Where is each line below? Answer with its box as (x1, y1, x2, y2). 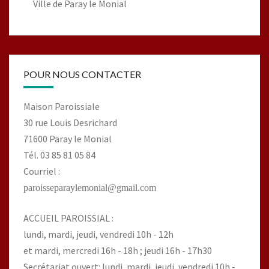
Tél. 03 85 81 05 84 (23, 149, 95, 162)
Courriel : (23, 165, 60, 178)
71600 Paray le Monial (23, 133, 112, 145)
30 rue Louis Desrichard (23, 116, 117, 129)
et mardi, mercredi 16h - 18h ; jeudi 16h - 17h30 (23, 244, 212, 257)
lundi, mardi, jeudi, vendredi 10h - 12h (23, 228, 174, 241)
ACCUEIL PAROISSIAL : (23, 212, 113, 225)
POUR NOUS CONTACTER (23, 68, 141, 80)
